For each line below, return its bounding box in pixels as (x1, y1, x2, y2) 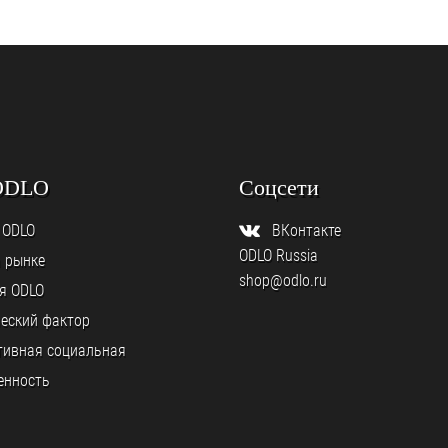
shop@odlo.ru (239, 271, 327, 291)
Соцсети (239, 175, 319, 201)
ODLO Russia (239, 246, 318, 266)
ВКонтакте (272, 221, 341, 241)
